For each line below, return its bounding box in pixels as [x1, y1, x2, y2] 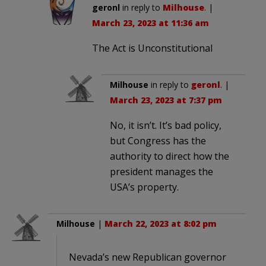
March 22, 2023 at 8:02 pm [104, 218, 217, 230]
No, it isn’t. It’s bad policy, [110, 119, 221, 132]
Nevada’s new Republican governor [69, 251, 226, 264]
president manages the [110, 165, 213, 179]
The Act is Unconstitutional [92, 42, 213, 55]
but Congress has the [110, 134, 206, 148]
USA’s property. [110, 180, 179, 194]
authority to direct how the [110, 150, 229, 163]
